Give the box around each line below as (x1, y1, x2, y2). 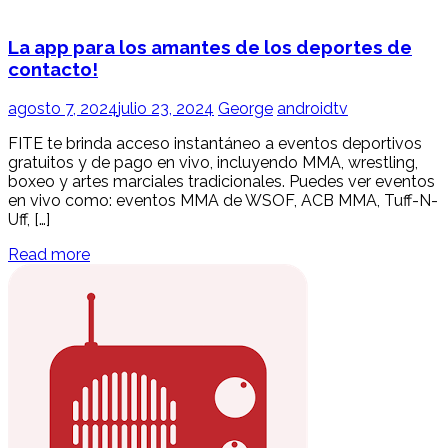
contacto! (8, 57, 98, 80)
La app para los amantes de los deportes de (8, 35, 412, 58)
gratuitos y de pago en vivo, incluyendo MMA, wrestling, (8, 152, 418, 172)
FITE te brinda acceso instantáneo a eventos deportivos (8, 133, 422, 153)
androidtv (277, 98, 348, 118)
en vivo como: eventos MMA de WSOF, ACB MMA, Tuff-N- (8, 190, 438, 210)
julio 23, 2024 (118, 98, 214, 118)
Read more (8, 244, 90, 264)
